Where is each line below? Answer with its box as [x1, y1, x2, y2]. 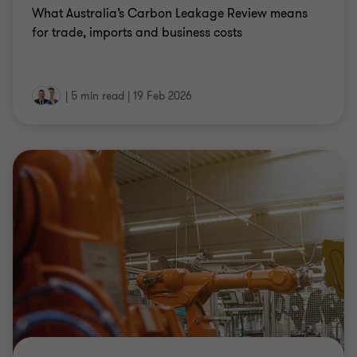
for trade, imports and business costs [32, 24, 242, 41]
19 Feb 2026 [133, 88, 192, 104]
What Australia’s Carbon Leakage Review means [32, 5, 308, 22]
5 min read [71, 88, 124, 104]
